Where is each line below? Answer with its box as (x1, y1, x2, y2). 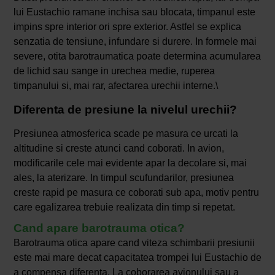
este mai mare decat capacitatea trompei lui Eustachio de (13, 252, 261, 263)
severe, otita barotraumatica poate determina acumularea (13, 51, 261, 62)
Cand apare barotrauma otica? (13, 222, 185, 235)
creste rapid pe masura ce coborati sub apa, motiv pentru (13, 187, 259, 198)
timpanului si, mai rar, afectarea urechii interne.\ (13, 80, 218, 91)
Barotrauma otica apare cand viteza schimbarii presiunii (13, 238, 255, 249)
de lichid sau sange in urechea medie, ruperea (13, 66, 215, 77)
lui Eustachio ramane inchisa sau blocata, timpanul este (13, 7, 255, 18)
